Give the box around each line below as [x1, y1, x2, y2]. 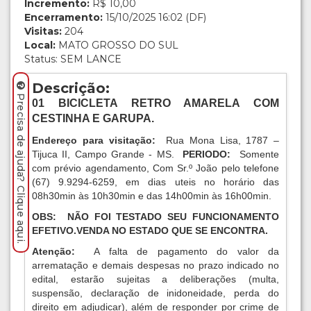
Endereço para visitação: [32, 135, 161, 146]
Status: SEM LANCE [24, 53, 121, 66]
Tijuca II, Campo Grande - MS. [32, 149, 183, 160]
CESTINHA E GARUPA [32, 112, 151, 125]
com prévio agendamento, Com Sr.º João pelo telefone [32, 162, 279, 174]
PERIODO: [183, 149, 231, 160]
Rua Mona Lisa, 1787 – [160, 135, 279, 146]
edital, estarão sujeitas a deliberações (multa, [32, 274, 279, 285]
